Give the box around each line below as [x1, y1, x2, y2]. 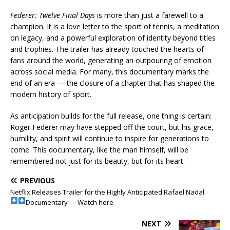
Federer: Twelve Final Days [10, 10, 95, 20]
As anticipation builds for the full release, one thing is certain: [10, 110, 212, 121]
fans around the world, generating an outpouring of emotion [10, 55, 212, 65]
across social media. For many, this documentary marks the [10, 66, 209, 76]
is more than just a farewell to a [95, 10, 203, 20]
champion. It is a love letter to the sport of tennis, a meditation [10, 21, 219, 31]
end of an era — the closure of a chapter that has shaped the [10, 78, 215, 88]
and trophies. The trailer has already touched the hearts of [10, 44, 204, 54]
